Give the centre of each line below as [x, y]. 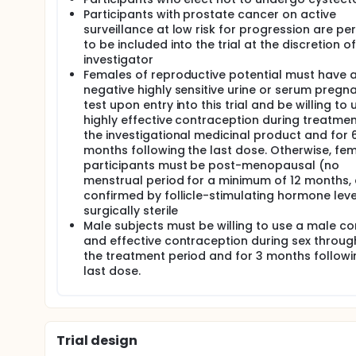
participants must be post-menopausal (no [211, 165]
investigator [118, 60]
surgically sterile [131, 211]
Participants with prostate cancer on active [210, 14]
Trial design [97, 341]
